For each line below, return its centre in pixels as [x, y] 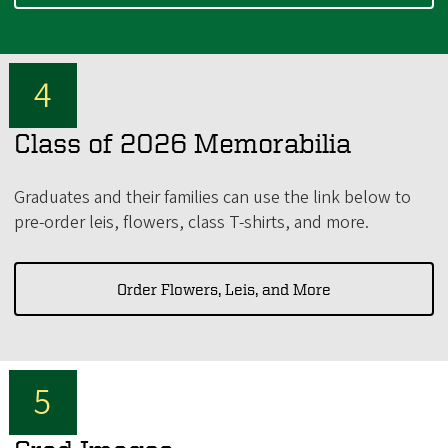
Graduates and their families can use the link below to [212, 197]
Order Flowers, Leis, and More [224, 288]
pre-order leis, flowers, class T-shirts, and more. [191, 222]
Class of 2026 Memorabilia [182, 142]
